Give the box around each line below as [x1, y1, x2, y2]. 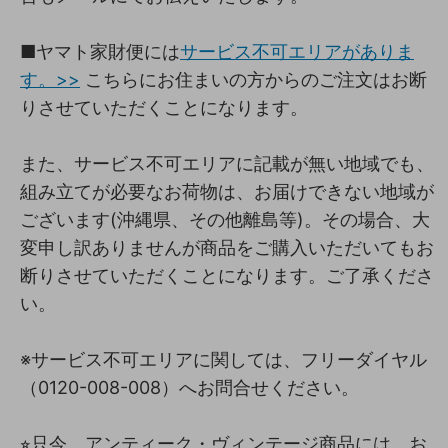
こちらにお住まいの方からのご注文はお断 [80, 68, 427, 90]
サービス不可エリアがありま [180, 40, 414, 62]
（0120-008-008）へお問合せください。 [20, 376, 359, 398]
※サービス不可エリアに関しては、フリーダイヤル [20, 348, 427, 370]
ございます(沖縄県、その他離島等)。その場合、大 [20, 208, 430, 230]
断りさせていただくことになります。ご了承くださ [20, 264, 434, 286]
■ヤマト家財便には [20, 40, 180, 62]
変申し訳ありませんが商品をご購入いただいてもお [20, 236, 434, 258]
